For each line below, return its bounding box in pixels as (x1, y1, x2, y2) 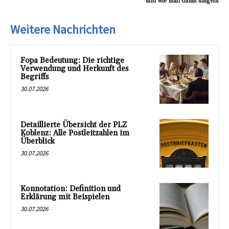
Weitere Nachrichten (10, 21, 116, 37)
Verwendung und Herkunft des (20, 64, 129, 74)
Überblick (20, 136, 55, 146)
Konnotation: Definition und (20, 184, 121, 194)
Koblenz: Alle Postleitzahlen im (20, 128, 129, 138)
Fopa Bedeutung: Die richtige (20, 56, 124, 65)
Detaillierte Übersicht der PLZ (20, 120, 127, 130)
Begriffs (20, 72, 49, 82)
